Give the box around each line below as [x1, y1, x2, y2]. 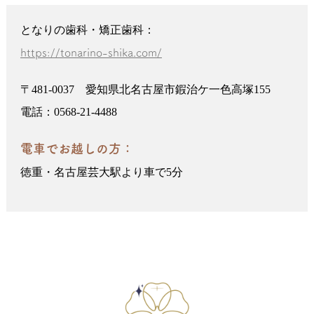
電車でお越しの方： [20, 142, 134, 155]
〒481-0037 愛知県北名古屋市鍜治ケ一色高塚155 [20, 83, 271, 95]
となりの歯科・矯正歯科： [20, 23, 155, 36]
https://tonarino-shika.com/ [20, 46, 162, 58]
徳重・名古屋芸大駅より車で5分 [20, 165, 183, 178]
